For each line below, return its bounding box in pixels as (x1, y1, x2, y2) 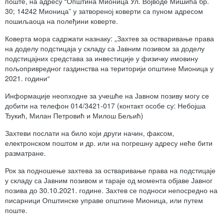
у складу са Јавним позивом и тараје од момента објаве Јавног (5, 175, 213, 186)
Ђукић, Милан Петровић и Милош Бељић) (5, 111, 143, 121)
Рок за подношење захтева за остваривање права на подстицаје (5, 165, 216, 176)
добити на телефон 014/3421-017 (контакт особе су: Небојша (5, 101, 206, 111)
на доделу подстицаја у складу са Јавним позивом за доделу (5, 43, 205, 54)
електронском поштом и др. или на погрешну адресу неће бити (5, 138, 213, 148)
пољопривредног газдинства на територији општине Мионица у (5, 63, 214, 74)
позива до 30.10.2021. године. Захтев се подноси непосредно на (5, 185, 218, 196)
